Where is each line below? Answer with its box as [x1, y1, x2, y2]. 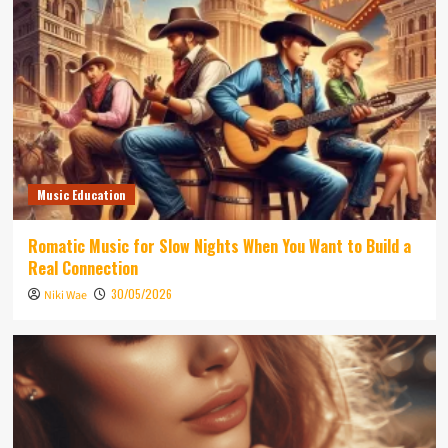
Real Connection [27, 255, 138, 280]
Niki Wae [43, 286, 87, 304]
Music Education [36, 185, 126, 203]
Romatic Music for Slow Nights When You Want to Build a [27, 233, 411, 258]
